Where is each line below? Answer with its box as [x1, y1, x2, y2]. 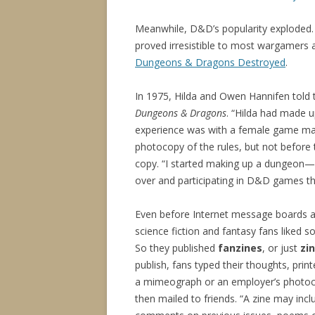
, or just [262, 241, 300, 255]
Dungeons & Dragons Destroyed [135, 56, 285, 69]
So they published [135, 241, 218, 255]
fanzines [218, 241, 262, 255]
